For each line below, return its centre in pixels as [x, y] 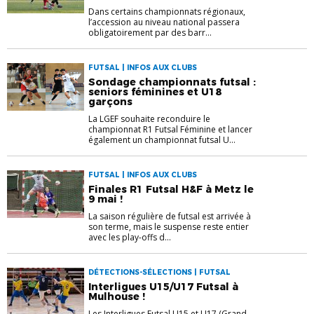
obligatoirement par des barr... [150, 33]
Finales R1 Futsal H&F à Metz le [171, 190]
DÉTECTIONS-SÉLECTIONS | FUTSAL [159, 273]
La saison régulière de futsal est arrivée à [170, 217]
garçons [110, 102]
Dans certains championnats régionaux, [167, 12]
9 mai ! [105, 199]
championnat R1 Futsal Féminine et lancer [170, 130]
